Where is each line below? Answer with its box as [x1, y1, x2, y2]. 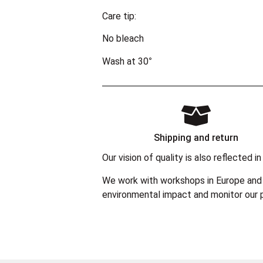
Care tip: [102, 11, 136, 22]
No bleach [102, 33, 144, 45]
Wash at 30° [102, 55, 152, 67]
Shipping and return [154, 132, 238, 144]
